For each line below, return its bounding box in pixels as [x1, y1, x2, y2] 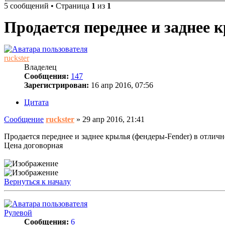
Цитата [24, 97, 49, 106]
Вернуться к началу [4, 177, 71, 186]
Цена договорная [4, 141, 63, 150]
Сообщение [4, 115, 44, 124]
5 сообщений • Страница [4, 1, 91, 10]
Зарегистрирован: [24, 80, 89, 89]
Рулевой [4, 208, 32, 217]
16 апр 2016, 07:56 [89, 80, 153, 89]
